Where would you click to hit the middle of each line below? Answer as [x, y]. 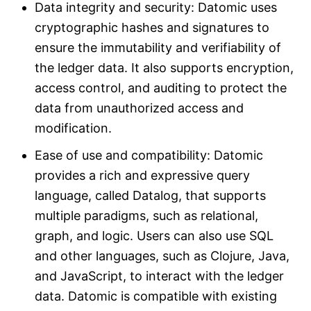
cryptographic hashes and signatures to [152, 28]
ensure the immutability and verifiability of [158, 48]
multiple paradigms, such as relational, [146, 216]
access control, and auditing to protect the [161, 88]
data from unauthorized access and [139, 108]
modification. [73, 128]
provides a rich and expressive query [142, 176]
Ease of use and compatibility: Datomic [149, 155]
